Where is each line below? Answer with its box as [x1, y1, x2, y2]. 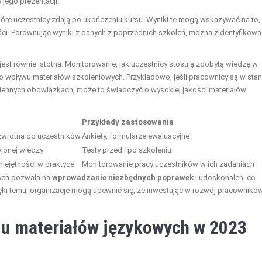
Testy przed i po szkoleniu [82, 145, 171, 154]
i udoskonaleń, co [194, 173, 256, 182]
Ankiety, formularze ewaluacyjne [82, 131, 189, 140]
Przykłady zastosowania [82, 117, 174, 126]
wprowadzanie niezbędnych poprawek [52, 173, 194, 182]
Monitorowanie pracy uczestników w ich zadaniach [82, 159, 254, 168]
